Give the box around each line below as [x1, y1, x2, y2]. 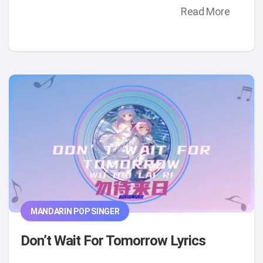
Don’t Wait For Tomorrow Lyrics [21, 232, 206, 249]
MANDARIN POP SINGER [30, 206, 120, 216]
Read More [180, 5, 230, 18]
